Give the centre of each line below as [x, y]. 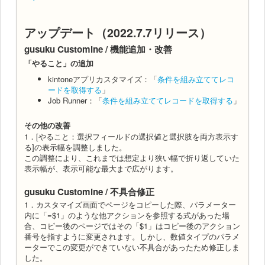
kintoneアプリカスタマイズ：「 [103, 79]
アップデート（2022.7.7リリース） [118, 32]
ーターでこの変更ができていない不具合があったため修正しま [132, 247]
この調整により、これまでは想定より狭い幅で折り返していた [132, 157]
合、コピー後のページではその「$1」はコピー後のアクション [132, 225]
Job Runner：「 [75, 100]
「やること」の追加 [59, 63]
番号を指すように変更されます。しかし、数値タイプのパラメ [132, 236]
